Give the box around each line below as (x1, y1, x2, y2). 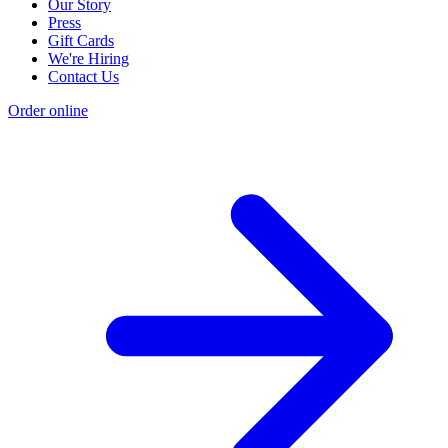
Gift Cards (48, 31, 114, 49)
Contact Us (48, 67, 119, 85)
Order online (8, 101, 88, 119)
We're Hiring (48, 49, 129, 67)
